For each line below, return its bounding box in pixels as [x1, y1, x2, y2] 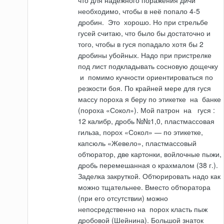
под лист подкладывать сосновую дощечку [78, 61, 218, 71]
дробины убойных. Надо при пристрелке [78, 50, 212, 60]
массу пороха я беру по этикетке [78, 94, 188, 104]
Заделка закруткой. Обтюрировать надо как [78, 171, 221, 181]
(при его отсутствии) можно [78, 193, 168, 203]
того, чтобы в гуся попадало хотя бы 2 [78, 39, 204, 49]
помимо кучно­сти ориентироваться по [86, 72, 213, 82]
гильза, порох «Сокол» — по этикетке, [78, 127, 203, 137]
